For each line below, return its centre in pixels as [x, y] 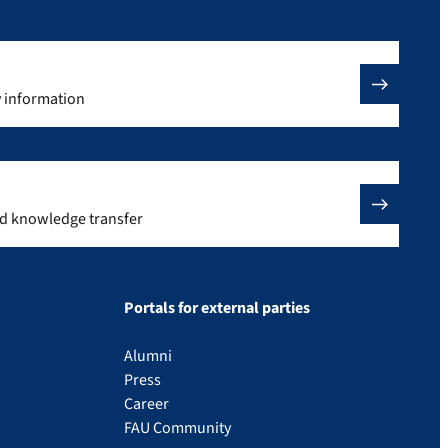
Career [146, 404]
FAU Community [177, 428]
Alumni [148, 356]
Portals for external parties [217, 308]
